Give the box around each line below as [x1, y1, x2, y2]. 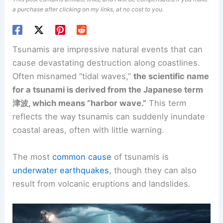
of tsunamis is [111, 151, 169, 162]
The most [12, 151, 53, 162]
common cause [52, 151, 112, 162]
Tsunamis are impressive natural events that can [12, 44, 203, 55]
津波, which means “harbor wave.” [12, 98, 147, 109]
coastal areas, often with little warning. [12, 125, 165, 135]
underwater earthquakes [12, 165, 110, 175]
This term [146, 98, 187, 109]
